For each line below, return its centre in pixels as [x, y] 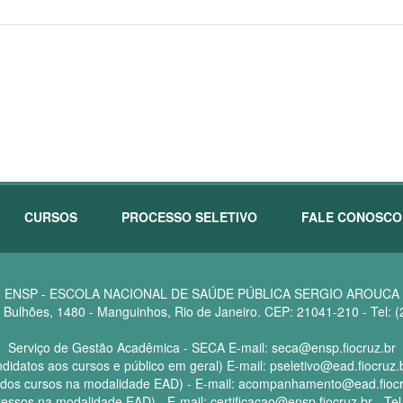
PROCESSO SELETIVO [189, 217]
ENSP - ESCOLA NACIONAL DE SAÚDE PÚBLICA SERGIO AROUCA [201, 293]
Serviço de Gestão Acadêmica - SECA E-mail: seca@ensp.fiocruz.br [201, 347]
